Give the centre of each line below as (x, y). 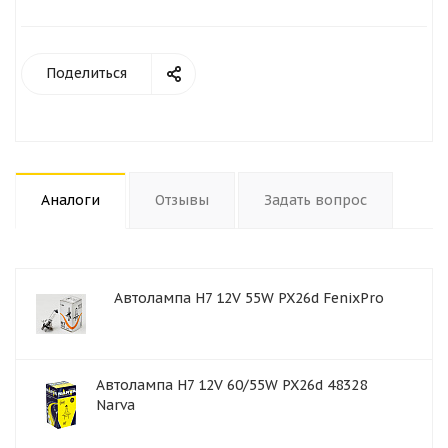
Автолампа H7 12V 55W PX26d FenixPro (249, 297)
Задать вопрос (315, 200)
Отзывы (182, 200)
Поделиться (86, 73)
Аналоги (70, 200)
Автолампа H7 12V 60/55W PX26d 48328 (231, 385)
